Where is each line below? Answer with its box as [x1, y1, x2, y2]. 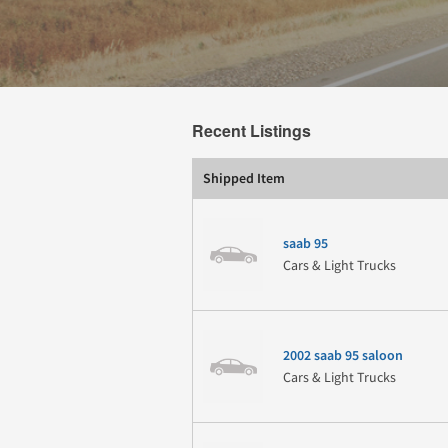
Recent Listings [192, 118, 311, 142]
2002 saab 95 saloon [282, 347, 403, 364]
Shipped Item [203, 170, 285, 187]
